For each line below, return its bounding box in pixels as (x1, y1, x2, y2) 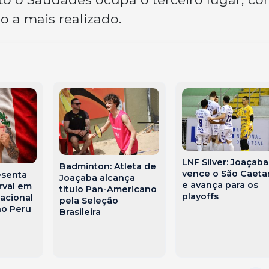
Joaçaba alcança (59, 172, 136, 183)
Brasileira (59, 206, 101, 217)
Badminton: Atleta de (59, 160, 157, 172)
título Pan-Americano (59, 183, 157, 195)
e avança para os (181, 180, 258, 191)
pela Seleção (59, 195, 119, 206)
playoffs (181, 191, 219, 202)
